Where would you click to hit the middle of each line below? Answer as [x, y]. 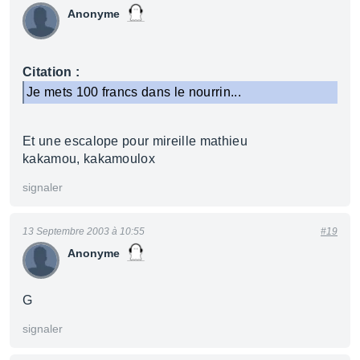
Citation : [51, 72]
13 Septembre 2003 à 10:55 [84, 231]
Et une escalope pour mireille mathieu [135, 141]
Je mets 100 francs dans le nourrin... [134, 92]
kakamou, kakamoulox [89, 159]
